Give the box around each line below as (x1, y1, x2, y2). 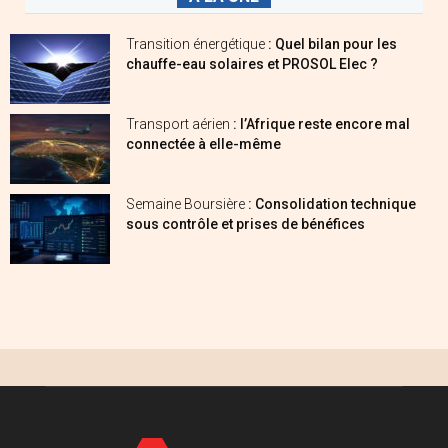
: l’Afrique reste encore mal (233, 116, 410, 133)
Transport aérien (126, 116, 233, 133)
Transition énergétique (126, 36, 268, 53)
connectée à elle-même (126, 136, 281, 153)
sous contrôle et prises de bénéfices (126, 216, 365, 233)
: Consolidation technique (248, 196, 416, 213)
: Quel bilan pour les (268, 36, 397, 53)
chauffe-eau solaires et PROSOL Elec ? (126, 56, 378, 73)
